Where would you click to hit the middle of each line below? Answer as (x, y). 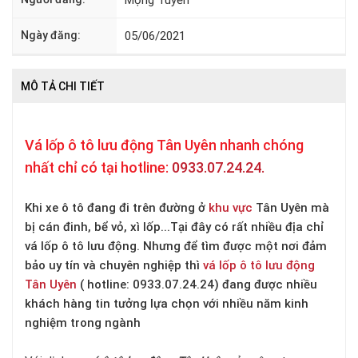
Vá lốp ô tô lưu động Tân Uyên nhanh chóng (164, 145)
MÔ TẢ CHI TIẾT (63, 86)
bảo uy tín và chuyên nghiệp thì (114, 265)
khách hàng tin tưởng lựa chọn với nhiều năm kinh (167, 303)
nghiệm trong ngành (83, 322)
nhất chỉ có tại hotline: (98, 167)
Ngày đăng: (51, 35)
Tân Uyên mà (291, 207)
